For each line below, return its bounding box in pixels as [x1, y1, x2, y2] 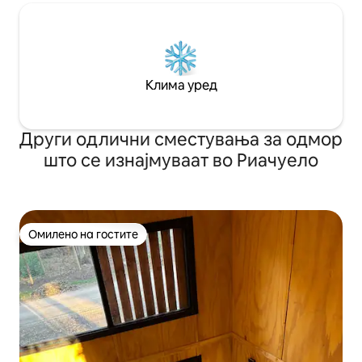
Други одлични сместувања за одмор [19, 128, 343, 151]
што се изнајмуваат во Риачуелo [44, 149, 318, 172]
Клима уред [145, 77, 217, 94]
